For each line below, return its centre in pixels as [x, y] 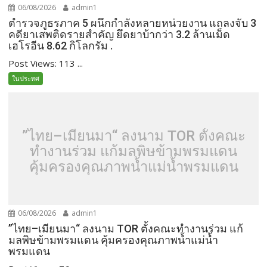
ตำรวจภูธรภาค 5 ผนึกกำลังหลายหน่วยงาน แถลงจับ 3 [133, 23]
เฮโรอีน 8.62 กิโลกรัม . [61, 45]
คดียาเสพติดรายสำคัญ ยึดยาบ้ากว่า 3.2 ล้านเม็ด [119, 34]
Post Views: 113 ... [46, 63]
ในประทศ [26, 78]
